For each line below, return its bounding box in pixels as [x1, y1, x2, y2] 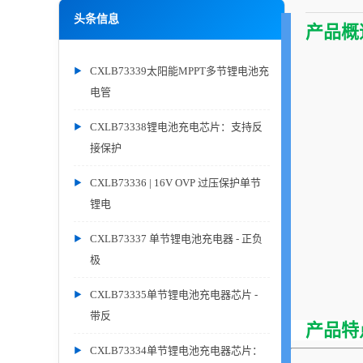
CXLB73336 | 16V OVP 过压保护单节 [90, 177, 261, 189]
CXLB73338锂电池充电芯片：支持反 [90, 121, 263, 133]
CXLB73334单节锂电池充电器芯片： [90, 344, 263, 357]
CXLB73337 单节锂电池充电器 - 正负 [90, 233, 263, 245]
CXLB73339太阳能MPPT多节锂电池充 [90, 65, 269, 77]
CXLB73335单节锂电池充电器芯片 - [90, 288, 258, 301]
